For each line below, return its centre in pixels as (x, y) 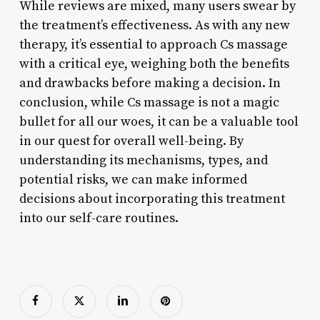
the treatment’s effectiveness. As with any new (154, 25)
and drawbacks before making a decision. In (150, 83)
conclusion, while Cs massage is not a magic (149, 102)
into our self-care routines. (99, 218)
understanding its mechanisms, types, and (143, 160)
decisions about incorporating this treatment (152, 199)
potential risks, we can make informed (133, 179)
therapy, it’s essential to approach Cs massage (153, 44)
